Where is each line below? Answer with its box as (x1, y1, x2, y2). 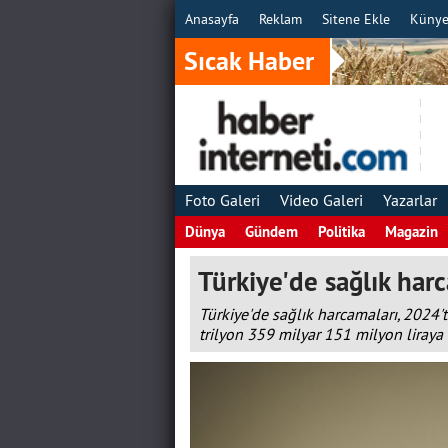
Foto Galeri (184, 190, 260, 210)
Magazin (384, 222, 438, 241)
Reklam (258, 10, 302, 28)
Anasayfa (184, 10, 239, 28)
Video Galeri (279, 190, 363, 210)
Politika (317, 222, 365, 241)
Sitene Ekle (321, 10, 390, 28)
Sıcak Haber (183, 44, 314, 78)
